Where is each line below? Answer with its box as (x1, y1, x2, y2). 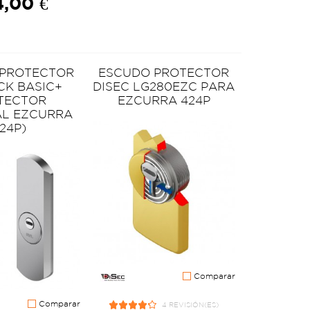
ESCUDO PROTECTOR (98, 65, 230, 79)
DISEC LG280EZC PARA (93, 79, 235, 93)
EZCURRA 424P (117, 93, 210, 107)
